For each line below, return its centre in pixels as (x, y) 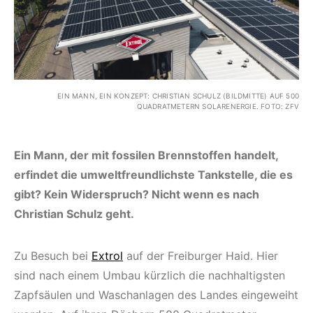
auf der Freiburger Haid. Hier (201, 255)
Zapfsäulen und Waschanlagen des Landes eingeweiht (156, 294)
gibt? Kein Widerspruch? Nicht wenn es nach (137, 194)
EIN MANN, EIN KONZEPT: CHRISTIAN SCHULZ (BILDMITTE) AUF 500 (178, 95)
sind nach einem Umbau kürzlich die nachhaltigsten (150, 275)
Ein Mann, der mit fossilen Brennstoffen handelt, (146, 155)
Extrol (107, 255)
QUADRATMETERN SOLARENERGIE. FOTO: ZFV (218, 106)
